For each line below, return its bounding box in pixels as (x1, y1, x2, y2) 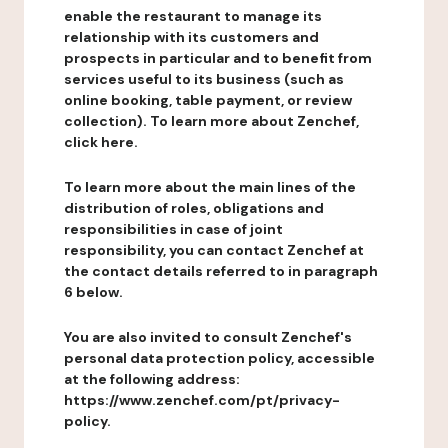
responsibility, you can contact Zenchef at (64, 241, 364, 259)
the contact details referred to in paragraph (64, 262, 378, 280)
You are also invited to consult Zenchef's (64, 328, 352, 346)
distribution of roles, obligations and (64, 199, 324, 217)
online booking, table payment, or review (64, 91, 352, 109)
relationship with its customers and (64, 28, 319, 46)
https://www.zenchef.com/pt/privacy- (64, 391, 340, 409)
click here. (64, 133, 138, 151)
